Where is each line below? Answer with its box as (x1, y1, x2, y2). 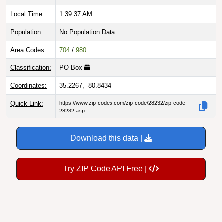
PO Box (59, 63, 84, 71)
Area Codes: (10, 46, 46, 54)
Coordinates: (10, 81, 47, 89)
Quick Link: (10, 99, 43, 107)
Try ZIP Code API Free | (63, 164, 149, 173)
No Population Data (59, 28, 115, 36)
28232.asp (59, 107, 85, 113)
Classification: (10, 63, 51, 71)
